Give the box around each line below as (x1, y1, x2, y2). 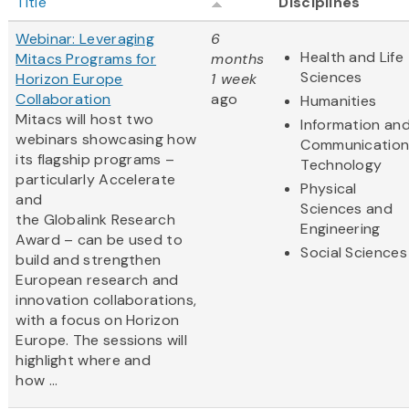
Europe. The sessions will (16, 330, 187, 350)
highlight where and (16, 350, 152, 370)
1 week (211, 68, 257, 89)
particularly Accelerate (16, 169, 176, 189)
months (211, 48, 265, 68)
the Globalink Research (16, 209, 175, 229)
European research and (16, 269, 179, 289)
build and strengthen (16, 249, 162, 269)
